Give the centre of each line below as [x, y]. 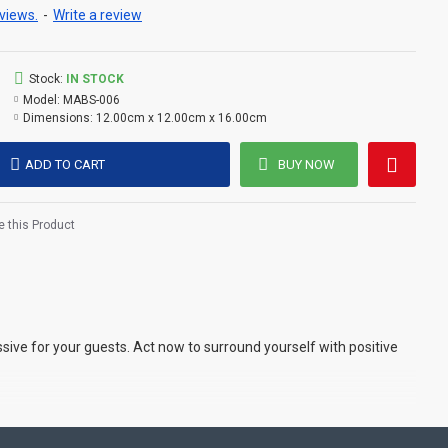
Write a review [97, 15]
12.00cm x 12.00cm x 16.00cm [181, 118]
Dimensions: [58, 118]
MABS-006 [91, 100]
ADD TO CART [65, 164]
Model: [41, 100]
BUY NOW [306, 164]
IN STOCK [95, 79]
